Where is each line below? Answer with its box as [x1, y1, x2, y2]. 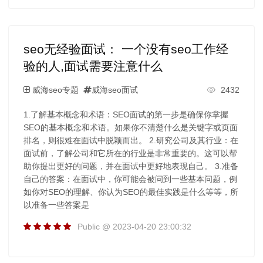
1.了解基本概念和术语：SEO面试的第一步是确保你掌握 [23, 109, 228, 119]
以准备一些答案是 [23, 200, 89, 210]
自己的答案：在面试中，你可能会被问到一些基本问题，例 [23, 174, 237, 184]
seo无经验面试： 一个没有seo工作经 [23, 42, 228, 56]
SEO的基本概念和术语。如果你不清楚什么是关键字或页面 [23, 122, 238, 132]
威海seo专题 [32, 85, 79, 95]
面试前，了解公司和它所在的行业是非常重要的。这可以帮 [23, 148, 237, 158]
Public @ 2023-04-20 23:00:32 [77, 221, 191, 231]
